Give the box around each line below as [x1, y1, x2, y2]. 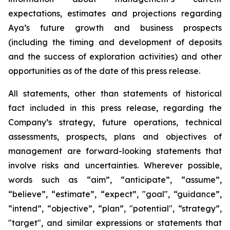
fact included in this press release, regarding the [8, 103, 222, 113]
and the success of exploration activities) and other [8, 51, 222, 62]
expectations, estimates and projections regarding [8, 8, 222, 18]
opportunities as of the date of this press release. [8, 66, 200, 76]
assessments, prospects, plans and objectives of [8, 131, 222, 142]
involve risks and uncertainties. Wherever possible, [8, 160, 222, 170]
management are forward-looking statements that [8, 146, 222, 156]
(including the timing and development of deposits [8, 37, 222, 47]
